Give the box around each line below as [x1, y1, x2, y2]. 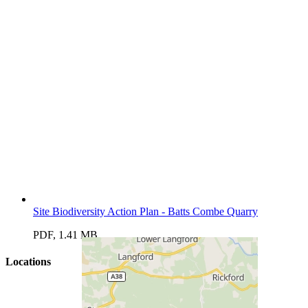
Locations [5, 256, 51, 268]
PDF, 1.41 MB [33, 228, 98, 241]
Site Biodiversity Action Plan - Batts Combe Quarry [33, 205, 258, 217]
